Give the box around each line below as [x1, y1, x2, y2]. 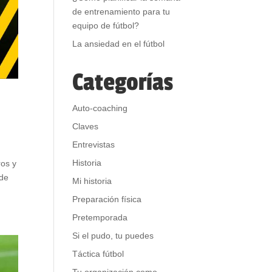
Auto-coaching [72, 103, 128, 113]
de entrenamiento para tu [72, 7, 171, 16]
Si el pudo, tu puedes [72, 231, 154, 240]
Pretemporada [72, 212, 128, 222]
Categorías [72, 68, 174, 97]
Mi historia [72, 176, 112, 186]
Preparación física [72, 194, 142, 204]
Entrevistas [72, 140, 115, 149]
